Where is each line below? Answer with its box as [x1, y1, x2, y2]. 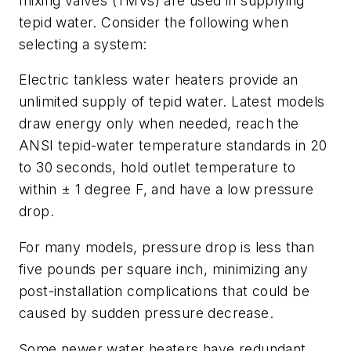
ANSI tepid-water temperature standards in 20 [19, 137, 327, 154]
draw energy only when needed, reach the [19, 115, 299, 132]
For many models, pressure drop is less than [19, 239, 315, 256]
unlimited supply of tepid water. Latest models [19, 93, 325, 110]
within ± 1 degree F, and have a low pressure [19, 181, 314, 198]
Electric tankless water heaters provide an [19, 71, 299, 89]
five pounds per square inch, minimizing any [19, 261, 309, 278]
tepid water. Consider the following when [19, 13, 288, 31]
